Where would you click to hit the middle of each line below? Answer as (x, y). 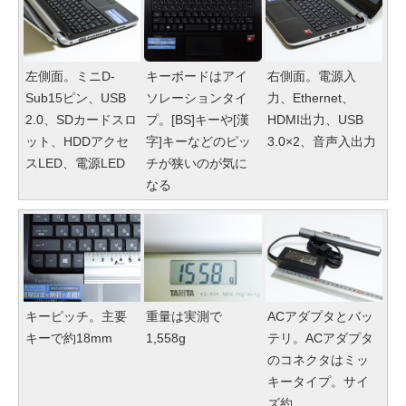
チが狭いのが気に (197, 163)
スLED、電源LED (75, 163)
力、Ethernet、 (310, 97)
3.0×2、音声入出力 (321, 141)
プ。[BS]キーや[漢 (198, 119)
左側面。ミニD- (70, 76)
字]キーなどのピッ (199, 141)
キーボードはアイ (197, 76)
